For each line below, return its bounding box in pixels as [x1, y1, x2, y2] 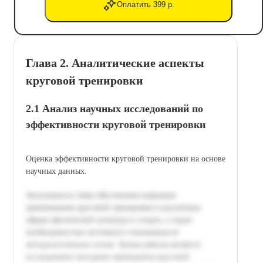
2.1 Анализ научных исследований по [26, 102, 203, 114]
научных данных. [26, 166, 87, 176]
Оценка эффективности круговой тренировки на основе [26, 154, 225, 163]
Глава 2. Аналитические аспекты [26, 56, 204, 69]
